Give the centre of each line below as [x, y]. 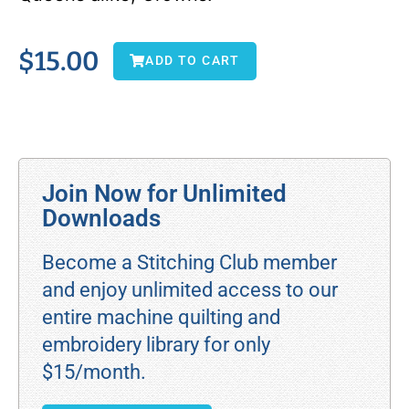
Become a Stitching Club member [189, 263]
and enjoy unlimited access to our [190, 290]
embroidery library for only [156, 345]
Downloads [101, 219]
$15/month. [94, 372]
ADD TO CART [193, 60]
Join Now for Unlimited [164, 194]
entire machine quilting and [161, 318]
